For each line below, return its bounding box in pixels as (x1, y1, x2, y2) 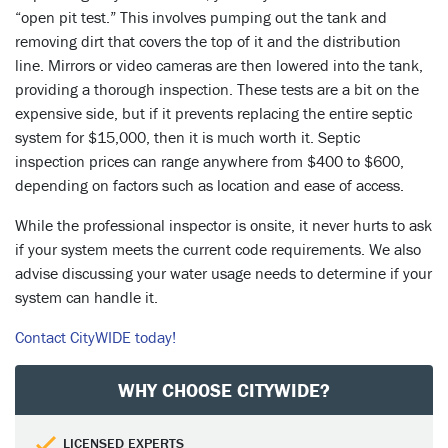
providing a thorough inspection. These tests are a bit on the (15, 79, 419, 99)
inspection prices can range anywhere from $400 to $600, (15, 151, 404, 171)
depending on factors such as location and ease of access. (15, 175, 404, 195)
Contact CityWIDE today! (15, 327, 176, 347)
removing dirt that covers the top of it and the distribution (15, 31, 401, 51)
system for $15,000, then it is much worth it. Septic (15, 127, 360, 147)
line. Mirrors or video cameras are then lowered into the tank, (15, 55, 423, 75)
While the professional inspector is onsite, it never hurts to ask (15, 215, 432, 235)
